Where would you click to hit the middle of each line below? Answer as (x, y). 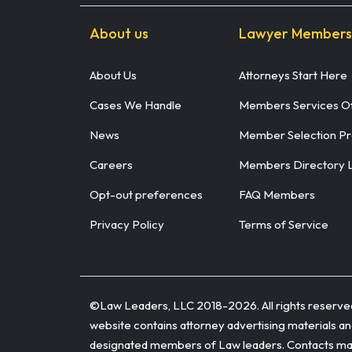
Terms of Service (284, 224)
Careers (111, 164)
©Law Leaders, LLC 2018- (159, 305)
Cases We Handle (136, 104)
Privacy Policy (127, 224)
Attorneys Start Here (293, 75)
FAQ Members (277, 194)
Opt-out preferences (146, 194)
